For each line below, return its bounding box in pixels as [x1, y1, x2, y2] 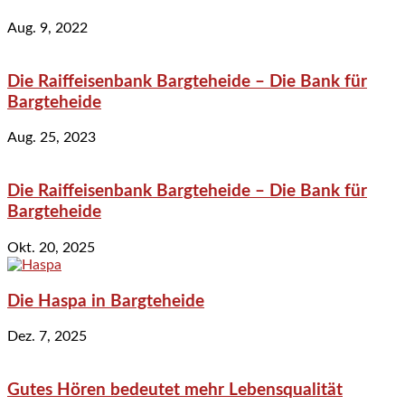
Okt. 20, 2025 [7, 240, 95, 255]
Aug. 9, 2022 [7, 20, 88, 35]
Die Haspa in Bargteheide [7, 292, 204, 310]
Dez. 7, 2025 [7, 329, 87, 344]
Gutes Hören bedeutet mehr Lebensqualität [7, 381, 343, 399]
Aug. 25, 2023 [7, 130, 96, 146]
